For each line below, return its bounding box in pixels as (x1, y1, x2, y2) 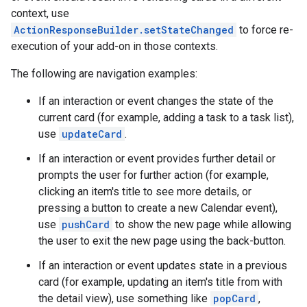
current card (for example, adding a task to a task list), (38, 111, 294, 125)
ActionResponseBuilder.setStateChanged (14, 23, 234, 37)
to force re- (236, 23, 293, 37)
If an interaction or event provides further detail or (38, 152, 275, 166)
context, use (11, 7, 69, 21)
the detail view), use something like (38, 292, 210, 306)
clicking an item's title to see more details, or (38, 185, 251, 199)
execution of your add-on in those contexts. (11, 40, 218, 53)
